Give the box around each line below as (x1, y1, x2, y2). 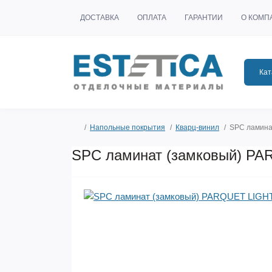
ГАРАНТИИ (185, 13, 223, 22)
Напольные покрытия (90, 123, 165, 132)
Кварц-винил (175, 123, 219, 132)
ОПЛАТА (137, 13, 166, 22)
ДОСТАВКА (80, 13, 119, 22)
